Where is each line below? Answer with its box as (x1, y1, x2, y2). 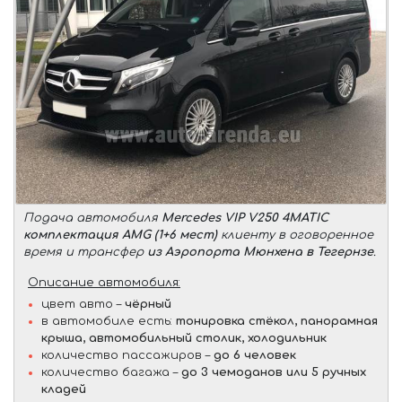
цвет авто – (41, 297, 125, 310)
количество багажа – (41, 365, 181, 379)
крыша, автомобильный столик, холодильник (41, 331, 327, 345)
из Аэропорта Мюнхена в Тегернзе (147, 245, 373, 258)
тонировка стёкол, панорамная (176, 314, 378, 328)
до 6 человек (214, 348, 296, 362)
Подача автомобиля (23, 211, 162, 224)
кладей (41, 382, 86, 396)
